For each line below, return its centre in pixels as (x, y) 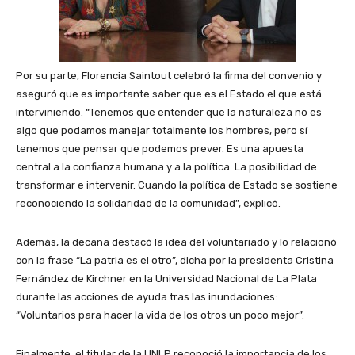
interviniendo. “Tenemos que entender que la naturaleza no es (169, 112)
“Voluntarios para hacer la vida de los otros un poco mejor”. (160, 315)
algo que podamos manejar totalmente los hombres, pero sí (162, 130)
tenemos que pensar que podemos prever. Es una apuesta (160, 148)
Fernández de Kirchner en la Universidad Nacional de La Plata (166, 278)
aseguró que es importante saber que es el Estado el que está (169, 94)
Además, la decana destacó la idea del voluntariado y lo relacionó (176, 242)
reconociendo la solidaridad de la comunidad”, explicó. (148, 203)
